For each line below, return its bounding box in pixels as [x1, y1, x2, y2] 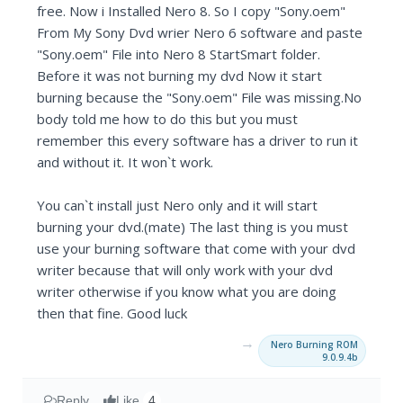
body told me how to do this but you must [37, 110, 299, 129]
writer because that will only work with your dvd [37, 261, 334, 280]
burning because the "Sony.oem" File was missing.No [37, 88, 363, 107]
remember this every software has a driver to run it [37, 131, 359, 150]
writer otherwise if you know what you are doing [37, 282, 337, 301]
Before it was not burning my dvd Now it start [37, 67, 323, 85]
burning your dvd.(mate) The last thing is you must [37, 218, 349, 237]
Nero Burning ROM [270, 338, 358, 352]
